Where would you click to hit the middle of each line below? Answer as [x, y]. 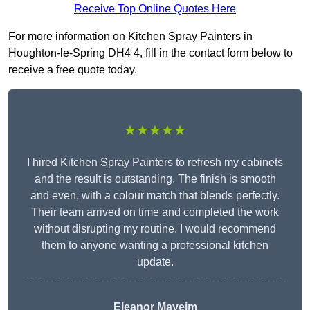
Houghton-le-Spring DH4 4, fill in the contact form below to [151, 53]
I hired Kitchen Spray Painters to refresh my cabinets [155, 163]
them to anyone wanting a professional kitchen [155, 246]
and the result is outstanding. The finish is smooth [155, 179]
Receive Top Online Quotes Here [155, 9]
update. [155, 262]
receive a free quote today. [73, 70]
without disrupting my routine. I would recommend [155, 229]
